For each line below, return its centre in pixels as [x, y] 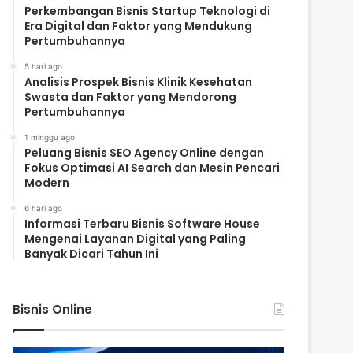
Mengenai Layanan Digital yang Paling [136, 239]
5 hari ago [44, 67]
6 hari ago [44, 208]
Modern [47, 183]
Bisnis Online [53, 310]
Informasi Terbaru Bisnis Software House [143, 224]
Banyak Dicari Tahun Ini [92, 254]
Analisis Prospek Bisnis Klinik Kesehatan [139, 82]
